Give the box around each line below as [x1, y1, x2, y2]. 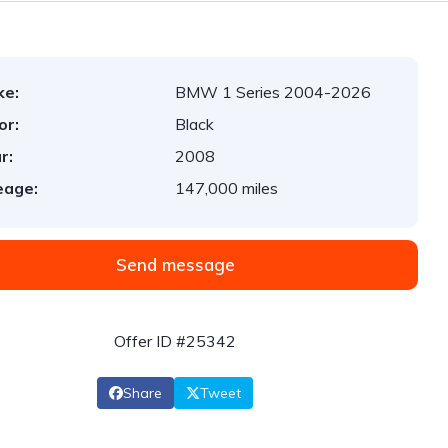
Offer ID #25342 [114, 331, 237, 351]
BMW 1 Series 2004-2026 [175, 82, 372, 102]
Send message [115, 254, 235, 275]
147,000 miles [175, 178, 279, 198]
